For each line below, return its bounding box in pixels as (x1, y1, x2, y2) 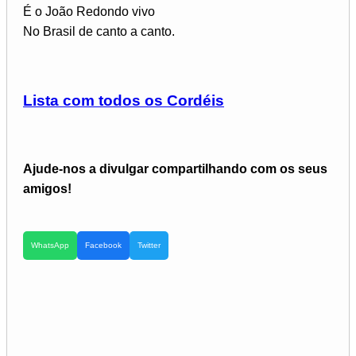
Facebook (85, 241, 122, 250)
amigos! (23, 182, 72, 196)
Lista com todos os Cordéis (23, 91, 224, 109)
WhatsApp (31, 241, 69, 250)
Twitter (137, 241, 161, 250)
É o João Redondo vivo (23, 4, 155, 18)
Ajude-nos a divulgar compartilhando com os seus (23, 162, 327, 176)
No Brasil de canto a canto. (23, 24, 175, 38)
